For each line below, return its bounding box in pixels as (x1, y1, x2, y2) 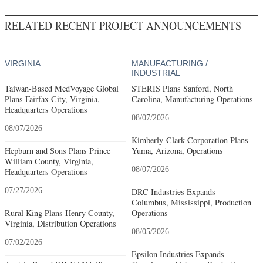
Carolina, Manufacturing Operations (131, 93, 253, 104)
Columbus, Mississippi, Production (131, 196, 251, 208)
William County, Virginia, (5, 155, 93, 167)
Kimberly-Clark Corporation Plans (131, 134, 248, 146)
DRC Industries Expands (131, 186, 215, 197)
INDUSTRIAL (131, 68, 180, 77)
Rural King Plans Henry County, (5, 207, 114, 218)
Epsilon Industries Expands (131, 248, 224, 259)
